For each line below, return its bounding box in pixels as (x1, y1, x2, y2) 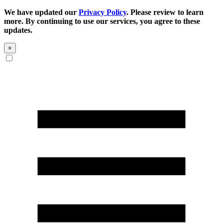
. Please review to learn (126, 8, 204, 16)
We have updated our (4, 8, 79, 16)
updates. (4, 26, 32, 34)
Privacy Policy (79, 8, 126, 16)
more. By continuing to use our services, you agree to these (4, 17, 200, 25)
